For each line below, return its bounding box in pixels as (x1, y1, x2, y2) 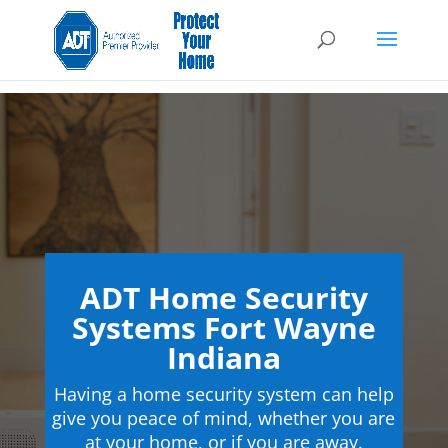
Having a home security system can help (53, 382, 394, 406)
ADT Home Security (79, 277, 368, 318)
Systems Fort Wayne (71, 307, 376, 348)
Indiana (166, 337, 281, 378)
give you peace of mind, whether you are (52, 406, 396, 430)
